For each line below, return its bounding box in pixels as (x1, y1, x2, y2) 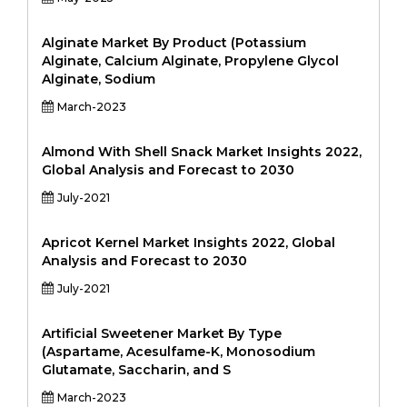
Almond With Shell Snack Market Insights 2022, (42, 144, 362, 160)
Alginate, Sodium (42, 71, 155, 87)
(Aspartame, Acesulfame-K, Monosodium (42, 343, 315, 360)
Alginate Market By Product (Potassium (42, 35, 306, 51)
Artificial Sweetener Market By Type (42, 325, 282, 342)
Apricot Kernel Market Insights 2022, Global (42, 234, 335, 251)
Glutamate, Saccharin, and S (42, 362, 231, 378)
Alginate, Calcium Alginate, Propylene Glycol (42, 53, 339, 69)
